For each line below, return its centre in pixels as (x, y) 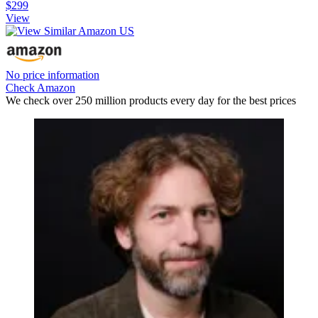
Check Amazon (40, 87)
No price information (53, 75)
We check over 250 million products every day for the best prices (151, 100)
